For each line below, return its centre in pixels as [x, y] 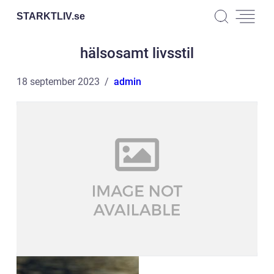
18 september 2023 [58, 82]
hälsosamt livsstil [137, 53]
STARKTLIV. [45, 16]
